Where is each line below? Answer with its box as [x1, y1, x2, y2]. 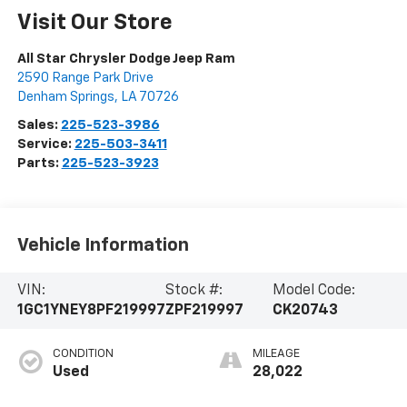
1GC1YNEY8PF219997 [16, 303, 165, 318]
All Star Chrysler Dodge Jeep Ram [16, 51, 235, 65]
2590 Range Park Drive [16, 70, 154, 84]
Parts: [16, 155, 62, 170]
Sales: [16, 117, 61, 132]
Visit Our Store [16, 11, 173, 34]
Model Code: [273, 283, 356, 298]
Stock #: [164, 283, 223, 298]
